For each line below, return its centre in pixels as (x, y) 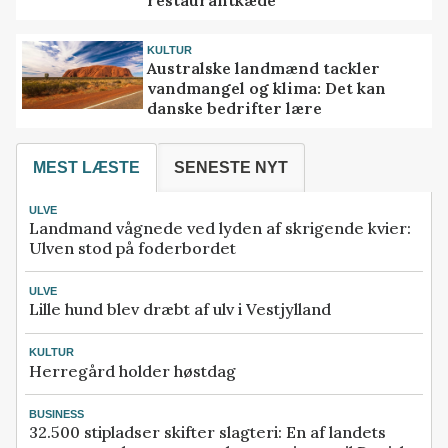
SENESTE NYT (231, 167)
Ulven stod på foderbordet (132, 248)
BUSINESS (56, 413)
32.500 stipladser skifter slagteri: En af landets (207, 431)
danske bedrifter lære (235, 108)
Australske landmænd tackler (264, 68)
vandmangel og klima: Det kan (267, 88)
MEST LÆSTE (86, 167)
